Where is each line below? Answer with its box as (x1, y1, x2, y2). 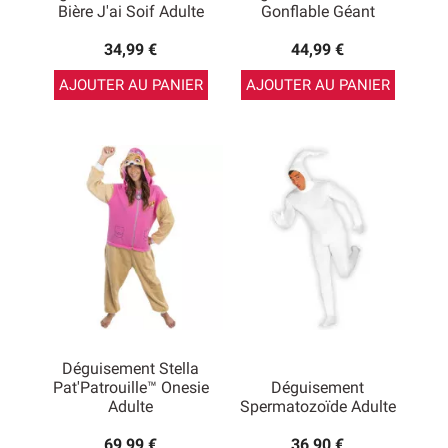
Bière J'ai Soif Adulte (57, 2, 204, 21)
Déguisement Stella (62, 359, 199, 378)
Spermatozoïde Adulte (239, 397, 396, 416)
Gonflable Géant (260, 2, 375, 21)
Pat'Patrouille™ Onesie (52, 378, 209, 397)
